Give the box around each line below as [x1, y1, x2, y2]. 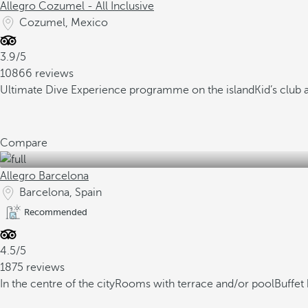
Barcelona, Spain [19, 186, 102, 199]
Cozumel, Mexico [19, 16, 108, 29]
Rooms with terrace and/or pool [115, 278, 274, 290]
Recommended [24, 207, 87, 217]
